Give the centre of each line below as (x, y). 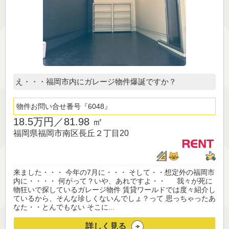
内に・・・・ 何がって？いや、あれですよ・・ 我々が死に (113, 181)
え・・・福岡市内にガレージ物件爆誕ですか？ (96, 82)
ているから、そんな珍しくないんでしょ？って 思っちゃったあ (114, 199)
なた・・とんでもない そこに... (64, 207)
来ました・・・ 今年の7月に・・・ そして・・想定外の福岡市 (114, 173)
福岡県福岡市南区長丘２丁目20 (71, 133)
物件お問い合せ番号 (49, 107)
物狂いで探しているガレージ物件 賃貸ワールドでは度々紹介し (114, 190)
